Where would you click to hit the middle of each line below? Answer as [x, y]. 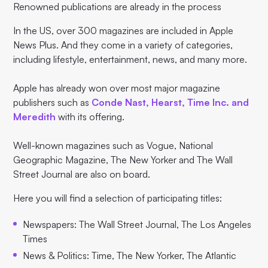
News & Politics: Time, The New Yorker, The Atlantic [130, 255]
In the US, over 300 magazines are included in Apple [124, 31]
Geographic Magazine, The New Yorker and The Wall [123, 160]
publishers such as [53, 102]
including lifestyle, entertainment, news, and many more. [130, 59]
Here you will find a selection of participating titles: [118, 198]
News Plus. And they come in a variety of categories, [123, 45]
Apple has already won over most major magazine [117, 88]
